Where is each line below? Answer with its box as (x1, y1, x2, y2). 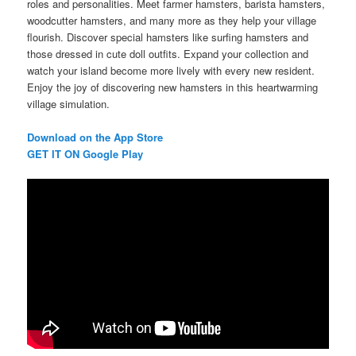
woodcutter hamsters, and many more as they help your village (27, 13, 317, 29)
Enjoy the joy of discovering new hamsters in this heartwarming (27, 79, 319, 95)
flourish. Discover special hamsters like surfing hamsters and (27, 29, 309, 45)
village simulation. (27, 96, 110, 112)
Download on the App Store (27, 130, 164, 145)
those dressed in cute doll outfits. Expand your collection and (27, 46, 309, 62)
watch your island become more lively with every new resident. (27, 63, 315, 79)
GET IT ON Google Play (27, 146, 144, 162)
